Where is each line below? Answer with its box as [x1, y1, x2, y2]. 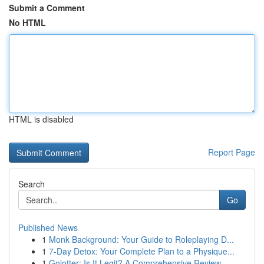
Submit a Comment [9, 2, 85, 14]
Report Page [208, 146, 255, 158]
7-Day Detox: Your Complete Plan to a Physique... [49, 245, 235, 257]
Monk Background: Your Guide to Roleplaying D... [49, 233, 234, 245]
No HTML [9, 16, 46, 28]
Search [18, 178, 45, 190]
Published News [18, 222, 78, 233]
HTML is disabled [9, 113, 74, 125]
